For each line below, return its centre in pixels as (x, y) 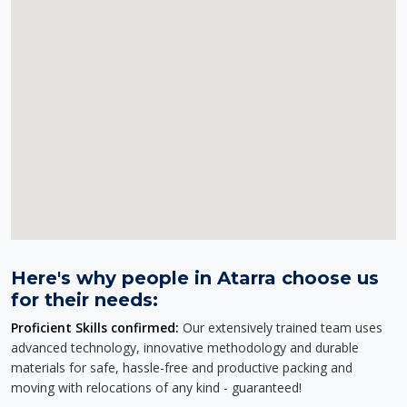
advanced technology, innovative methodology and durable (185, 347)
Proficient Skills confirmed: (95, 328)
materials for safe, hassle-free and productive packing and (182, 367)
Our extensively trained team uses (281, 328)
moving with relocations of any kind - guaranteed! (156, 387)
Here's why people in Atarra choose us (195, 278)
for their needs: (84, 300)
